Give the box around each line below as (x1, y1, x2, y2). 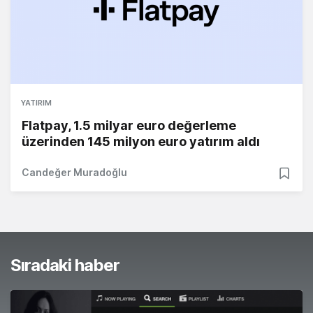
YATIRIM (21, 97, 52, 108)
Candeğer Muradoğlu (22, 166, 127, 178)
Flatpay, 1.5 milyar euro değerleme (22, 117, 236, 133)
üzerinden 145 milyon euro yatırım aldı (22, 133, 260, 149)
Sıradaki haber (10, 254, 119, 275)
